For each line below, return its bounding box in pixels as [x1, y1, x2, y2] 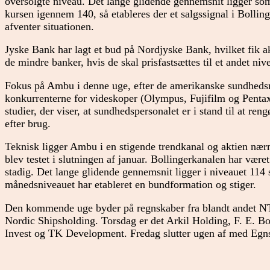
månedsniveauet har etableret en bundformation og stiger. [5, 178, 256, 191]
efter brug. [5, 117, 51, 130]
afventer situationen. [5, 20, 94, 33]
